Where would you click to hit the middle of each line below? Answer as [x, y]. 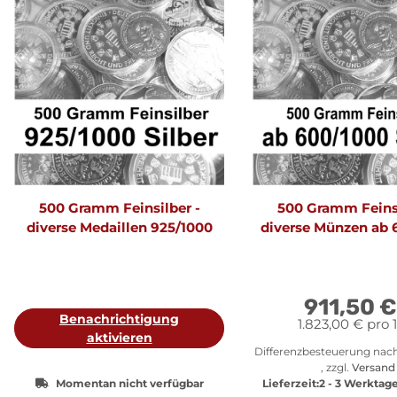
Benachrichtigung [119, 319]
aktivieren [119, 337]
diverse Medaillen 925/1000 [119, 227]
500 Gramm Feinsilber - [119, 207]
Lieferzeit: [291, 383]
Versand [373, 367]
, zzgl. [336, 367]
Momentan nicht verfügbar [129, 383]
